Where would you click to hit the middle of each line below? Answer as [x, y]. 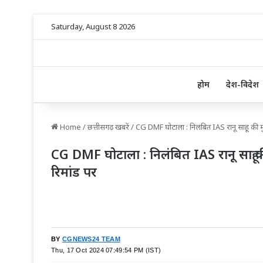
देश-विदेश [242, 85]
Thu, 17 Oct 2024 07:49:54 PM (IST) [106, 250]
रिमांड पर [74, 172]
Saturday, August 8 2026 [93, 26]
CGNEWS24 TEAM [91, 239]
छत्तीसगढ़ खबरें [108, 127]
